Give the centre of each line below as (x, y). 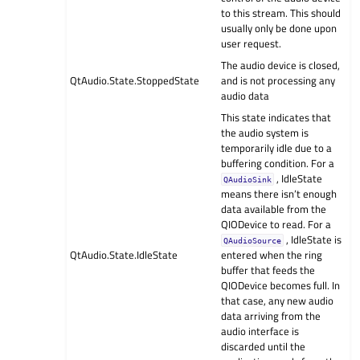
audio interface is (260, 331)
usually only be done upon (279, 29)
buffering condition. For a (278, 164)
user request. (252, 44)
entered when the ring (272, 255)
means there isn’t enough (279, 194)
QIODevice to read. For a (276, 225)
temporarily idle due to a (277, 148)
